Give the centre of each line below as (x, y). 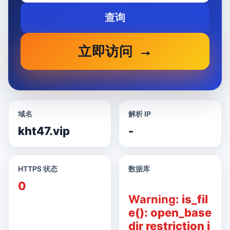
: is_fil (192, 199)
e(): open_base (170, 213)
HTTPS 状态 (38, 169)
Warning (152, 199)
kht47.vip (44, 131)
